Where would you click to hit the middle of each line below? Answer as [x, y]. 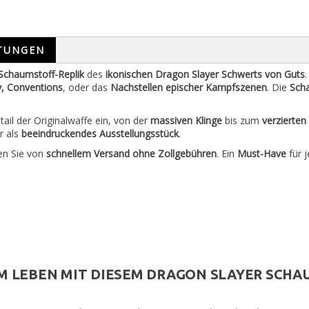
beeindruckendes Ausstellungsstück [100, 133]
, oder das [87, 87]
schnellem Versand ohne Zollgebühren [131, 153]
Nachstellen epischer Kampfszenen [189, 87]
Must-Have [262, 153]
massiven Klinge [186, 120]
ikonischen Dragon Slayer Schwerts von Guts [205, 74]
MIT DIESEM [102, 274]
